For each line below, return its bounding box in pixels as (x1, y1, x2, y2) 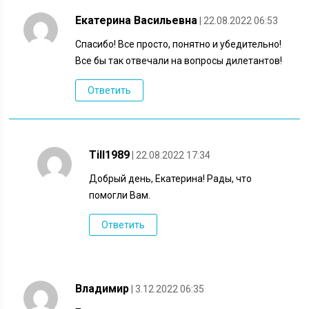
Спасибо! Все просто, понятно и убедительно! (75, 38, 282, 50)
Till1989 (89, 148, 130, 161)
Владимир (75, 281, 130, 295)
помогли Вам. (89, 189, 151, 201)
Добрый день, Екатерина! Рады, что (89, 172, 252, 184)
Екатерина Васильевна (75, 13, 198, 27)
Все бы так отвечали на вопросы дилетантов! (75, 54, 283, 66)
